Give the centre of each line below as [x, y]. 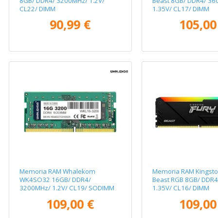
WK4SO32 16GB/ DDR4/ [55, 179]
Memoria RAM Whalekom [58, 171]
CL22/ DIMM [38, 9]
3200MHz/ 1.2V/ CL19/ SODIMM [67, 188]
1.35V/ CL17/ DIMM [181, 9]
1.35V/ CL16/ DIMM [181, 188]
